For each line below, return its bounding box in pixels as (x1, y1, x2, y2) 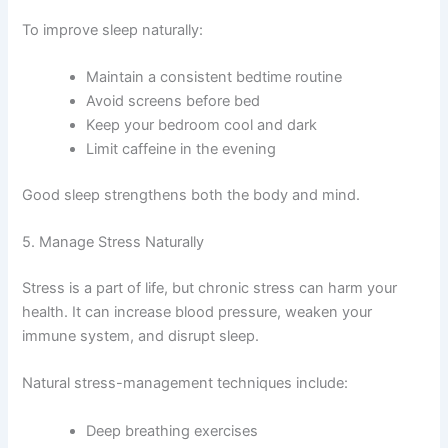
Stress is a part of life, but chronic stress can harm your (22, 279, 398, 297)
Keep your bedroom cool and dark (86, 115, 318, 134)
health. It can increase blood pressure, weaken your (22, 303, 373, 321)
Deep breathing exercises (86, 421, 259, 440)
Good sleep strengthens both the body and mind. (22, 185, 361, 204)
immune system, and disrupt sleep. (22, 327, 260, 345)
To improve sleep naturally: (22, 20, 204, 39)
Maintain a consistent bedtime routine (86, 67, 343, 86)
